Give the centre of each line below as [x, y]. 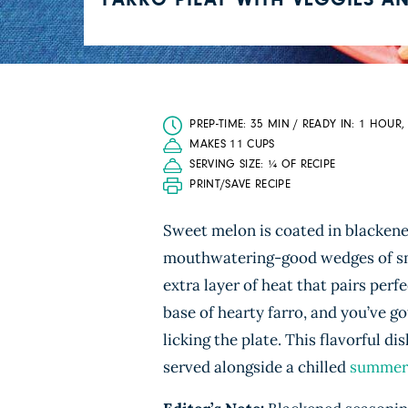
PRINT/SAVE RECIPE [240, 184]
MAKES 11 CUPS [232, 144]
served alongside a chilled [256, 367]
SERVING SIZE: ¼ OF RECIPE [263, 164]
